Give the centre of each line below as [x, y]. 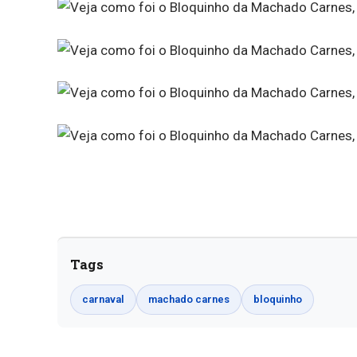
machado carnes [189, 300]
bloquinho [278, 300]
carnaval [103, 300]
